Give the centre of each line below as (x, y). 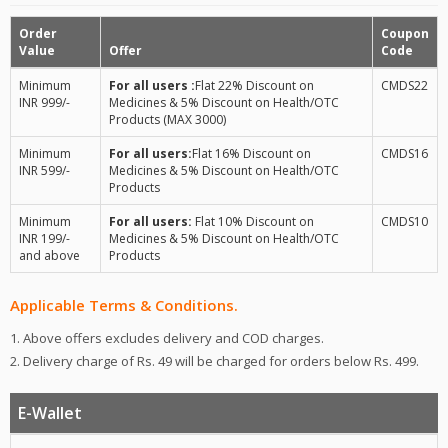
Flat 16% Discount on (251, 154)
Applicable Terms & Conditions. (124, 305)
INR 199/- (44, 239)
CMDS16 (404, 154)
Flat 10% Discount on (253, 222)
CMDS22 (404, 86)
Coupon (405, 34)
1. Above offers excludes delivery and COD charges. (167, 338)
